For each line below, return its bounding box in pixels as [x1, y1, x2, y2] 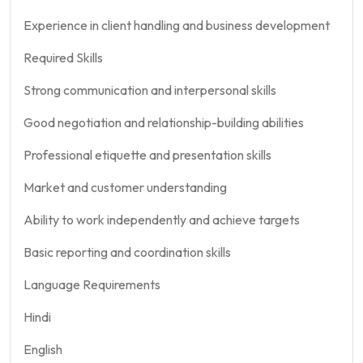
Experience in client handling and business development [23, 17, 330, 33]
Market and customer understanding [23, 179, 227, 195]
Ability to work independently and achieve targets [23, 211, 300, 228]
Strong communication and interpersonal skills [23, 82, 276, 98]
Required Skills [23, 49, 103, 66]
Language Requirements [23, 276, 160, 293]
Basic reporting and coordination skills [23, 244, 231, 260]
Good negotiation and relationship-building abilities [23, 114, 304, 130]
